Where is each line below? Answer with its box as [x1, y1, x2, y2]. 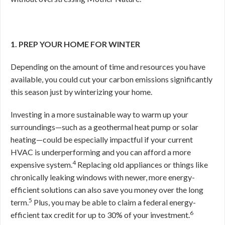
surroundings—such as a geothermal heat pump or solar [11, 122, 198, 132]
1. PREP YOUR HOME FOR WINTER [11, 39, 140, 49]
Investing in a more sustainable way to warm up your [11, 109, 188, 119]
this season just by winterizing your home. [11, 87, 152, 96]
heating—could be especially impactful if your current [11, 135, 193, 144]
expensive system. [11, 160, 72, 169]
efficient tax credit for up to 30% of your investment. [11, 210, 190, 219]
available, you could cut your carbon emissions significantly [11, 74, 212, 84]
